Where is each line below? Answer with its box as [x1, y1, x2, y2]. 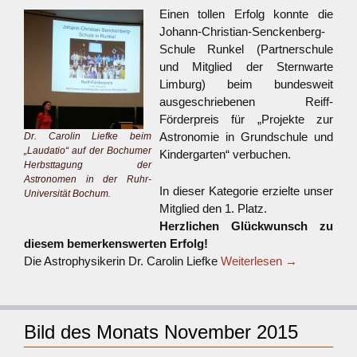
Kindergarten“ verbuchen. [159, 147, 291, 161]
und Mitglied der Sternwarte [159, 60, 333, 73]
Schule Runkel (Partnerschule [159, 42, 333, 56]
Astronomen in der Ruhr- [24, 174, 151, 185]
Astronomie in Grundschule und [159, 130, 333, 143]
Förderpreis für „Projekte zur [159, 112, 333, 126]
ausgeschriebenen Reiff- [159, 95, 333, 108]
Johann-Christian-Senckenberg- [159, 25, 325, 38]
